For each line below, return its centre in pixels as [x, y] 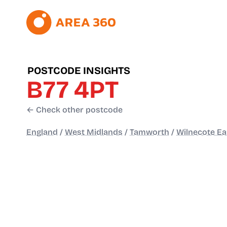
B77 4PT [72, 90]
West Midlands [94, 132]
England [42, 132]
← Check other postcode [74, 110]
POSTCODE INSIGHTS [79, 71]
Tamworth [149, 132]
